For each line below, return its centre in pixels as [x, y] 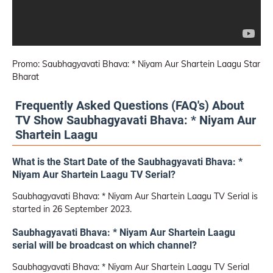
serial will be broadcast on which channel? [105, 245]
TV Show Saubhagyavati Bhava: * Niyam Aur [136, 120]
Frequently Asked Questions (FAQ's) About [130, 105]
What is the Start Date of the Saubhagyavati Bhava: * [127, 162]
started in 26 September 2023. [72, 209]
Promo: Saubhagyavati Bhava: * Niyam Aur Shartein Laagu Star [136, 64]
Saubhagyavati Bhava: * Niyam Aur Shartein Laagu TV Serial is [135, 197]
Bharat [26, 77]
